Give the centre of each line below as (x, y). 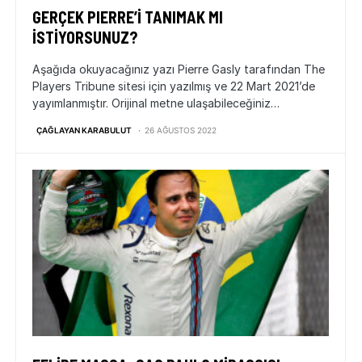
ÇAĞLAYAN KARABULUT (84, 130)
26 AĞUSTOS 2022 (181, 130)
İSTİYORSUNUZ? (85, 37)
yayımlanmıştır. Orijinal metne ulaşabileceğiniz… (156, 103)
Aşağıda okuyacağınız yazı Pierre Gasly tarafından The (179, 69)
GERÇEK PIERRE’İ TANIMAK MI (128, 17)
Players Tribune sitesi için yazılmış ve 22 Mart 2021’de (174, 86)
